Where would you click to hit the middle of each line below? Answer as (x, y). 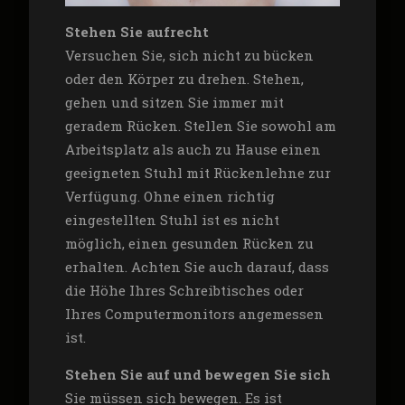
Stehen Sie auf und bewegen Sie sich (198, 374)
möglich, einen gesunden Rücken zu (189, 243)
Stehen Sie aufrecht (137, 31)
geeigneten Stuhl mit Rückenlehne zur (198, 172)
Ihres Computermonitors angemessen (194, 313)
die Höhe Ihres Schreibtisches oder (184, 290)
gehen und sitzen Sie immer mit (174, 102)
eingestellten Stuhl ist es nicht (172, 219)
